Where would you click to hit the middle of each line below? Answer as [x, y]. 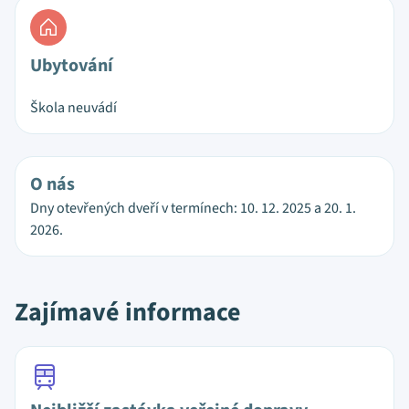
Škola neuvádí [73, 108]
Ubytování [72, 66]
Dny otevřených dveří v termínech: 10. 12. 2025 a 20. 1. [193, 208]
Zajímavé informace [128, 312]
